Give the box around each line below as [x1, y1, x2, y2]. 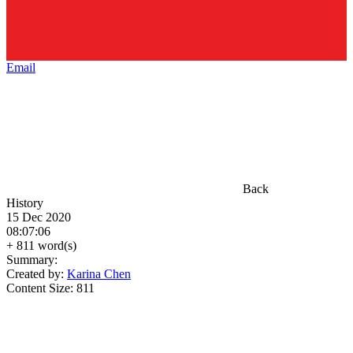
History [6, 196, 43, 210]
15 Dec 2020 [6, 210, 71, 224]
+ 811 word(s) [6, 239, 76, 252]
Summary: [6, 253, 58, 266]
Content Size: [6, 281, 76, 295]
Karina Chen [67, 267, 131, 281]
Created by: [6, 267, 67, 281]
